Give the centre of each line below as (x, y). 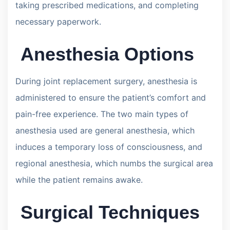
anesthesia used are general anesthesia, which (105, 130)
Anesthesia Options (105, 54)
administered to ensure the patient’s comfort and (111, 97)
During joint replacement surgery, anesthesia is (106, 81)
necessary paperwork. (58, 21)
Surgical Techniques (108, 212)
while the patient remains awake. (79, 179)
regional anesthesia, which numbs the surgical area (114, 163)
